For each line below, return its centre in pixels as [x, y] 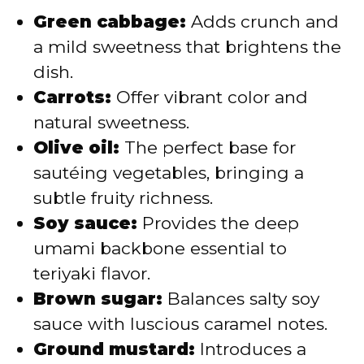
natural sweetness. [111, 122]
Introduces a [251, 349]
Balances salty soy [241, 298]
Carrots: [72, 97]
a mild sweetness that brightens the [187, 46]
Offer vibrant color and [210, 97]
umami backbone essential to [160, 248]
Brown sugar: [98, 298]
